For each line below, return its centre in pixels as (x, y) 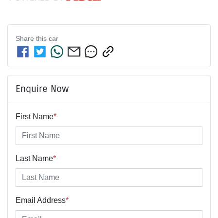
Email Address (41, 200)
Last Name (34, 159)
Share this (32, 39)
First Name (35, 117)
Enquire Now (42, 89)
